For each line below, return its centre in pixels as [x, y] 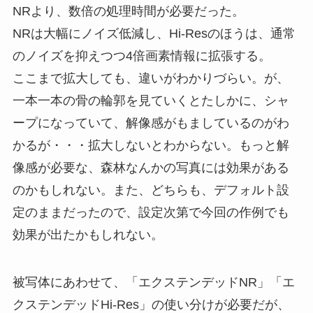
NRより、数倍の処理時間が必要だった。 [128, 12]
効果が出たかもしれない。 [88, 235]
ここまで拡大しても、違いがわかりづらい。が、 [151, 79]
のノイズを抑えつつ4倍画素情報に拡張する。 [141, 56]
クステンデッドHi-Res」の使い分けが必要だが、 [151, 304]
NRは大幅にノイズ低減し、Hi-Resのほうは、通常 [154, 34]
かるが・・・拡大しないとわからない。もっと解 [151, 146]
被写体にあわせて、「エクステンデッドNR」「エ [153, 282]
